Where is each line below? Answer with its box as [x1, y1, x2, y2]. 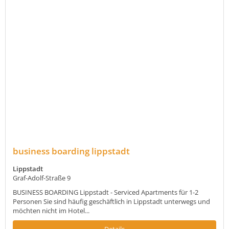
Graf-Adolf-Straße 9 [13, 173, 71, 182]
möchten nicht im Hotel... [13, 205, 89, 215]
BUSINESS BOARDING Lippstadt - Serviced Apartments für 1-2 [13, 187, 198, 197]
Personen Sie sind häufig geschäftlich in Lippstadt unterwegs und [13, 196, 210, 206]
